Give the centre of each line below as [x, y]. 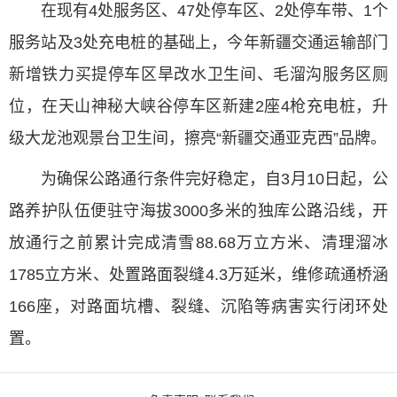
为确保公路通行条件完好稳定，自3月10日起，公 [214, 179]
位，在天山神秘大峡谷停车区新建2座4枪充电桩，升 [198, 106]
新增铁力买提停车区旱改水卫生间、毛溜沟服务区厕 [198, 74]
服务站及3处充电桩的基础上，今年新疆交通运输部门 [198, 43]
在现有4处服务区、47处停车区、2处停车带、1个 [214, 11]
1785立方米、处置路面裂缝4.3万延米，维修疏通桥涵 [198, 275]
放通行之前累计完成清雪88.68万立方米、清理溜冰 [198, 243]
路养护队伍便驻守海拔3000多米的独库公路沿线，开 [198, 211]
